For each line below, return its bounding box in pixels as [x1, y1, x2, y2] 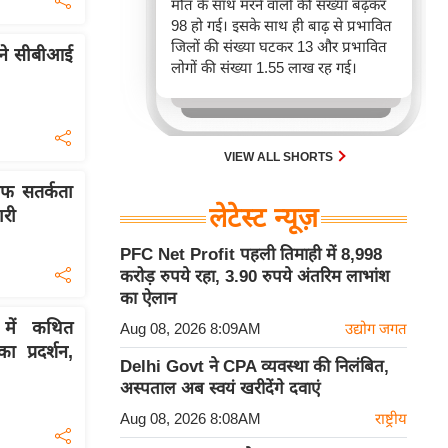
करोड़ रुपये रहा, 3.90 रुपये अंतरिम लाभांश [120, 267, 390, 287]
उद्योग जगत [345, 320, 407, 338]
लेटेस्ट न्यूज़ [209, 203, 318, 234]
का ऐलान [120, 289, 176, 309]
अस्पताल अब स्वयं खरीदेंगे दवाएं [120, 379, 320, 399]
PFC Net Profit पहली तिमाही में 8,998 [120, 245, 382, 265]
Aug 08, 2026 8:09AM [120, 320, 261, 338]
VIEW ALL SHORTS [224, 150, 336, 165]
